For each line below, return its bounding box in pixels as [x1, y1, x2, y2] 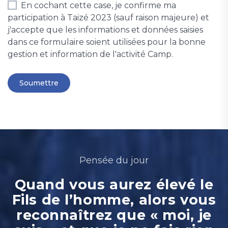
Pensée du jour [79, 155, 149, 166]
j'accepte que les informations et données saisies [8, 25, 203, 35]
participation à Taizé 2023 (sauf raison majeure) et [8, 13, 209, 23]
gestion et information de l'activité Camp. [8, 49, 173, 60]
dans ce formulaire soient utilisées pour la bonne [8, 37, 206, 47]
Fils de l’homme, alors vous [12, 191, 216, 209]
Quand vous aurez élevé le [14, 176, 214, 193]
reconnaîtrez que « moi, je [16, 207, 212, 224]
